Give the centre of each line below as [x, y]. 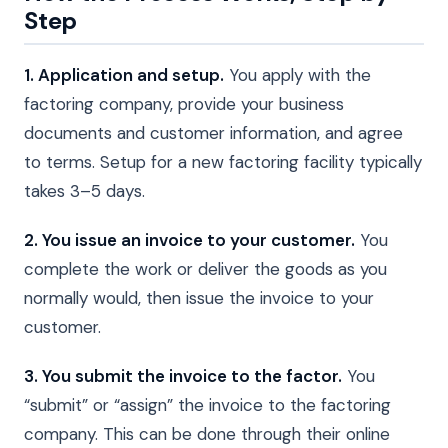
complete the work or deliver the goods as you [205, 269]
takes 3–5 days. [84, 191]
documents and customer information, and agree [213, 133]
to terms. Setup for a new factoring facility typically [223, 162]
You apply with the [297, 75]
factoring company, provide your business [184, 104]
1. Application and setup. [124, 75]
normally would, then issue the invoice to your [199, 298]
